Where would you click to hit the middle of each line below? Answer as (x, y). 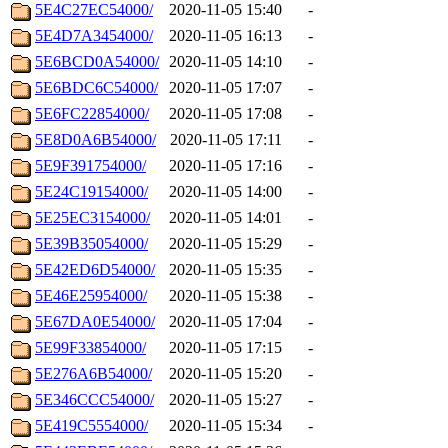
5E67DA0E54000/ (95, 322)
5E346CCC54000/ (94, 400)
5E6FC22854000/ (92, 114)
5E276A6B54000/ (93, 374)
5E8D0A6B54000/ (95, 140)
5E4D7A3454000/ (94, 36)
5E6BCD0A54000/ (97, 62)
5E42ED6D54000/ (95, 270)
